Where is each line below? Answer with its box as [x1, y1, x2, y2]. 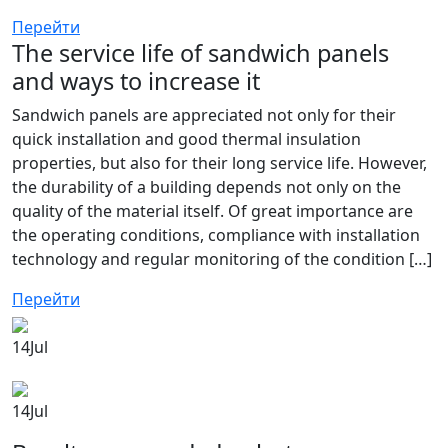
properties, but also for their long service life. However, [12, 152, 427, 174]
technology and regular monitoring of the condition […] [12, 248, 432, 270]
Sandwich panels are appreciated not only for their [12, 104, 396, 126]
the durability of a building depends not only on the [12, 176, 401, 198]
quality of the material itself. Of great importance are [12, 200, 413, 222]
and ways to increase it [12, 65, 260, 97]
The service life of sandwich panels [12, 37, 389, 69]
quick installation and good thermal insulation [12, 128, 361, 150]
